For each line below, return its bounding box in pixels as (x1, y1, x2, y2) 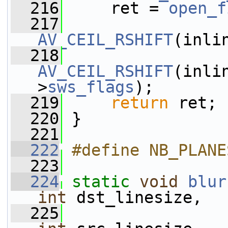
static (72, 173, 130, 191)
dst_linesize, (67, 188, 202, 207)
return (110, 94, 168, 112)
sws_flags (47, 78, 134, 96)
